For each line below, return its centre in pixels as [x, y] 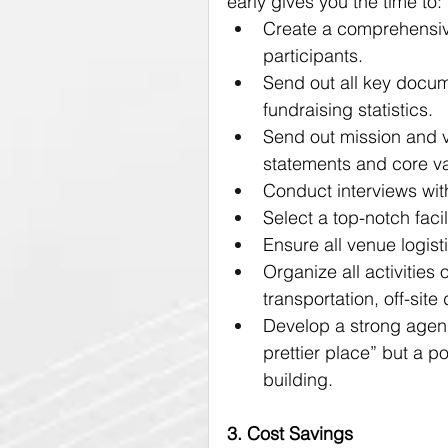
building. [298, 379]
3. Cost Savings [290, 433]
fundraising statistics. [348, 109]
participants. [313, 55]
